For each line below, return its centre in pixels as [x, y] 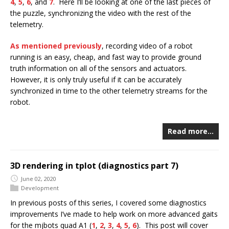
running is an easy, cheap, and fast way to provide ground [106, 57]
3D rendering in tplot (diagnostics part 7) [94, 165]
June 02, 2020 [39, 178]
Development [40, 188]
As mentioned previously [56, 45]
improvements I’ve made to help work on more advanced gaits [114, 214]
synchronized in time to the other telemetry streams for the [109, 90]
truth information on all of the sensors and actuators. [99, 68]
